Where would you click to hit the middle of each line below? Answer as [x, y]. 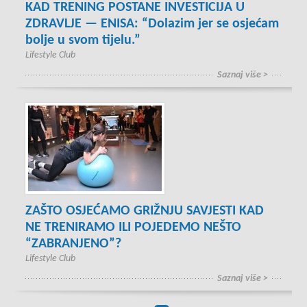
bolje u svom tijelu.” [83, 40]
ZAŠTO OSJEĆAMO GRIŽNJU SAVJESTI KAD [145, 211]
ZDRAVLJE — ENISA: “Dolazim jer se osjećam [152, 24]
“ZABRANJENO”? [74, 244]
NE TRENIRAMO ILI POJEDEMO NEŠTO [134, 228]
